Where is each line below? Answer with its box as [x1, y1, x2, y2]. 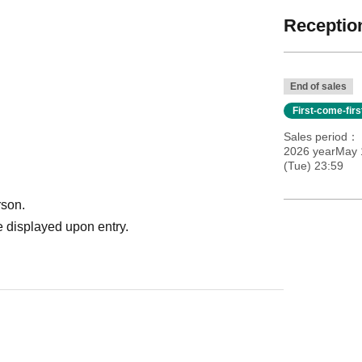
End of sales [289, 81, 347, 92]
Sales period [283, 130, 347, 143]
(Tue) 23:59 [283, 159, 343, 172]
